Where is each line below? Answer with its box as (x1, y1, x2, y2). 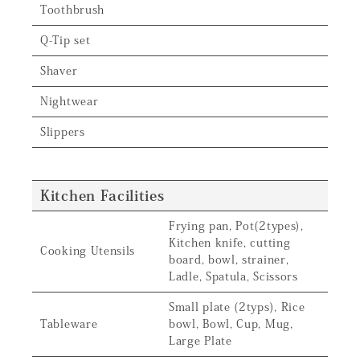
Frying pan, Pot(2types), (169, 220, 304, 231)
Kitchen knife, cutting (169, 237, 291, 248)
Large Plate (169, 335, 232, 346)
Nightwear (40, 96, 99, 107)
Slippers (40, 126, 85, 137)
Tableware (40, 318, 98, 329)
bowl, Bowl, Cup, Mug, (169, 318, 293, 329)
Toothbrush (40, 4, 104, 15)
